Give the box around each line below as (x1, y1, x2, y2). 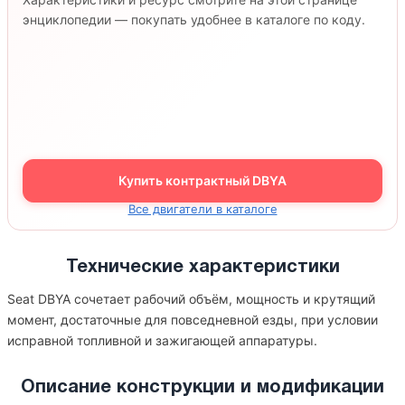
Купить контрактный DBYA (118, 173, 287, 188)
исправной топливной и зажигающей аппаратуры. (7, 333, 317, 348)
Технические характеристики (65, 259, 340, 276)
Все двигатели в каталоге (127, 202, 278, 216)
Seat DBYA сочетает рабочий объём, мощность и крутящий (7, 291, 375, 306)
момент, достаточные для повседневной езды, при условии (7, 312, 378, 327)
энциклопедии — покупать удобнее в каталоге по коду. (23, 12, 365, 27)
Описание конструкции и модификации (21, 380, 384, 396)
